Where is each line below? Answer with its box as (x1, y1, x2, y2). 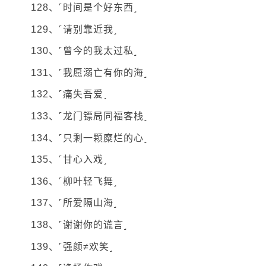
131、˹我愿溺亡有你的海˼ (31, 67, 148, 78)
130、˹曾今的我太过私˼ (31, 46, 138, 56)
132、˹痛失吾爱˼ (31, 89, 107, 100)
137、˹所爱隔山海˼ (31, 198, 118, 208)
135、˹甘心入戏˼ (31, 154, 107, 165)
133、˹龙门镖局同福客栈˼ (31, 110, 148, 121)
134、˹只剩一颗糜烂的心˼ (31, 132, 148, 143)
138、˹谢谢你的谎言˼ (31, 219, 128, 230)
